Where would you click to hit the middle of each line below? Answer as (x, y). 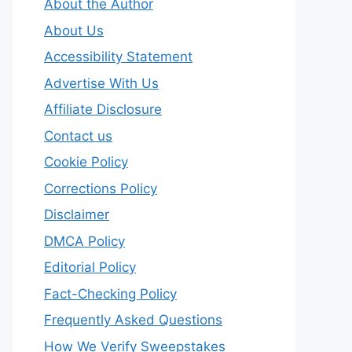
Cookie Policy (86, 162)
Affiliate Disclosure (103, 109)
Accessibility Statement (118, 57)
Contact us (78, 136)
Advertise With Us (101, 83)
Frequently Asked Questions (133, 320)
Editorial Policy (90, 267)
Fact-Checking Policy (110, 293)
